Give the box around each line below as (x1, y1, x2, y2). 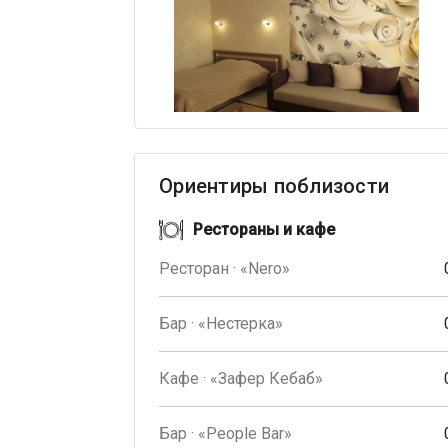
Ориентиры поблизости (159, 174, 389, 199)
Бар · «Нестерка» (159, 314, 283, 334)
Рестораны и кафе (193, 220, 335, 240)
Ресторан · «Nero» (159, 259, 290, 279)
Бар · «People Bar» (159, 424, 292, 444)
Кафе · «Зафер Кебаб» (159, 369, 323, 389)
